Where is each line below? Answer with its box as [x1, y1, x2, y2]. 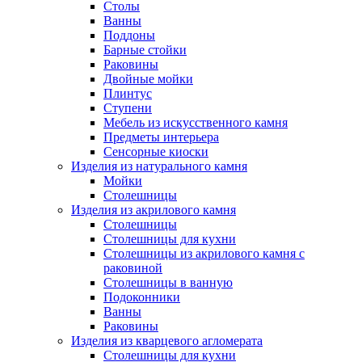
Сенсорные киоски [103, 145, 208, 159]
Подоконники [103, 290, 180, 305]
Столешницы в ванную [103, 276, 233, 290]
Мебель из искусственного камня [103, 116, 288, 130]
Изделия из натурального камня [71, 159, 247, 174]
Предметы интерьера [103, 130, 219, 145]
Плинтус [103, 86, 152, 101]
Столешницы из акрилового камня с [103, 246, 305, 261]
